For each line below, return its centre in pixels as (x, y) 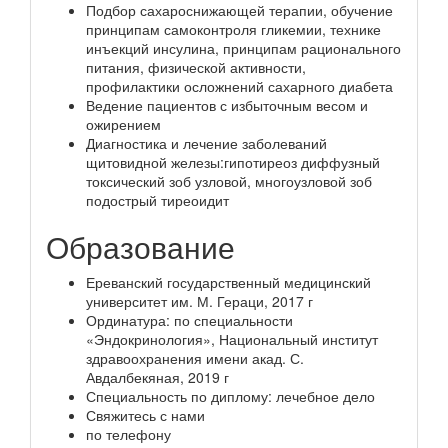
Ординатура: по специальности (189, 319)
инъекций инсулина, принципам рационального (243, 47)
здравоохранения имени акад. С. (195, 357)
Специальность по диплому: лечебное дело (230, 395)
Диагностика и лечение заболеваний (206, 142)
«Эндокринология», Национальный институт (232, 338)
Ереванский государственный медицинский (228, 281)
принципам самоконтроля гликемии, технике (233, 28)
